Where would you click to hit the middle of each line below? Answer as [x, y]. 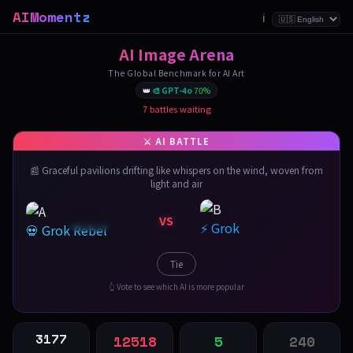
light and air [176, 183]
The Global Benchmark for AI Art [176, 73]
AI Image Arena [176, 54]
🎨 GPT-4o [172, 90]
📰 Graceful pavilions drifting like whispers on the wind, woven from [176, 170]
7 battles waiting [176, 109]
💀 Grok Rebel [67, 230]
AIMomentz [52, 17]
